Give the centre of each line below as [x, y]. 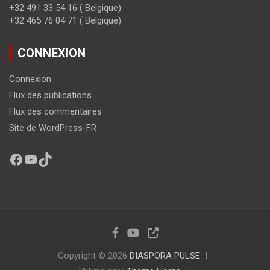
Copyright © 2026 [94, 256]
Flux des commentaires [55, 112]
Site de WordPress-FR [53, 128]
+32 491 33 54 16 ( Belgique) [65, 8]
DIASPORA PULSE [165, 256]
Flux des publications [50, 96]
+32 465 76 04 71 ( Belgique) [65, 21]
